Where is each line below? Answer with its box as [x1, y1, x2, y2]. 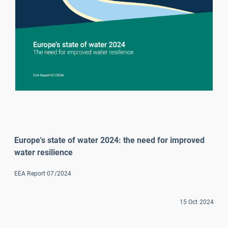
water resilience [14, 147, 73, 157]
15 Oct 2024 [179, 198, 214, 206]
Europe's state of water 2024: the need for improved [14, 135, 205, 145]
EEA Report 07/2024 [14, 169, 72, 177]
